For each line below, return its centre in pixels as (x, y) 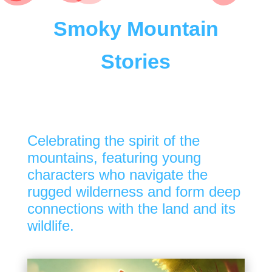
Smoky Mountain (136, 28)
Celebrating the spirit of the (113, 140)
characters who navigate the (117, 174)
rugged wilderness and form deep (134, 191)
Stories (136, 61)
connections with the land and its (131, 208)
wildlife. (50, 225)
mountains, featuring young (114, 157)
